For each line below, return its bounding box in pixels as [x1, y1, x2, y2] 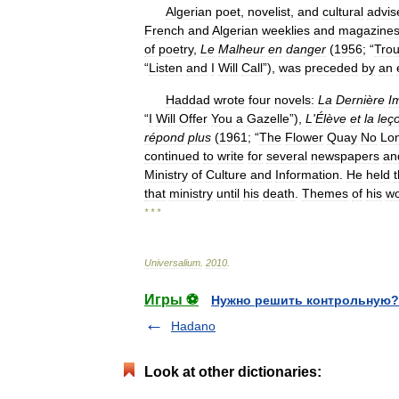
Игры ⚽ [144, 292, 199, 307]
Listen [149, 61, 183, 75]
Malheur [218, 42, 265, 56]
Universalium [144, 257, 200, 268]
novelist [248, 4, 290, 19]
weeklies [262, 23, 310, 37]
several [266, 149, 307, 163]
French [144, 23, 184, 37]
